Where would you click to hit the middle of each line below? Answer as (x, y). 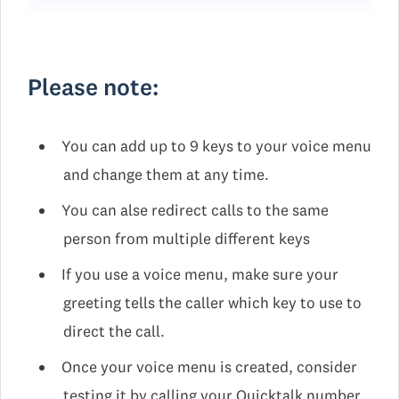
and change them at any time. (166, 174)
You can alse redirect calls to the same (195, 210)
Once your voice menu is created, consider (209, 366)
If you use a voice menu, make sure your (199, 274)
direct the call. (114, 331)
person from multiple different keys (187, 238)
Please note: (93, 86)
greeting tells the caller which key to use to (212, 302)
